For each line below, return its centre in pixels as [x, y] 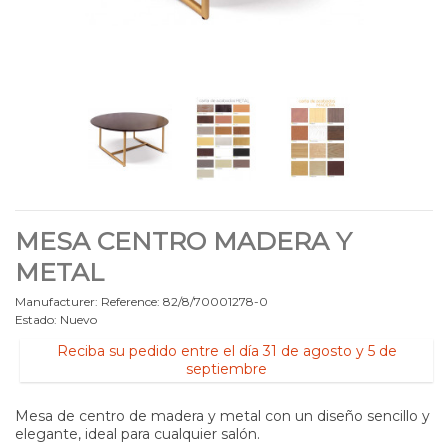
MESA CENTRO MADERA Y [183, 240]
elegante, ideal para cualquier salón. [137, 433]
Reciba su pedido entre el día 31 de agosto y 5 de [226, 350]
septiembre [226, 368]
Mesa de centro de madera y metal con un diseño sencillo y [222, 415]
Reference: [130, 301]
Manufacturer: [56, 301]
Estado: [36, 319]
